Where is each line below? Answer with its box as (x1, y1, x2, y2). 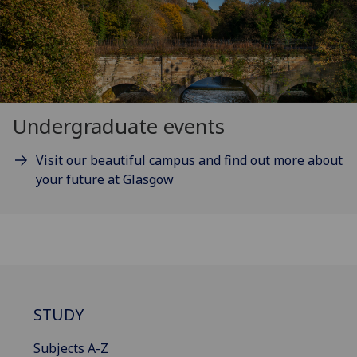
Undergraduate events (13, 112, 225, 141)
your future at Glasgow (35, 171, 174, 189)
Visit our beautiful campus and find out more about (35, 151, 343, 170)
